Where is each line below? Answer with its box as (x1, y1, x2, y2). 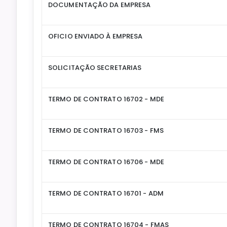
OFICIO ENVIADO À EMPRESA (48, 31, 143, 42)
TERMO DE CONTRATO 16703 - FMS (48, 126, 164, 136)
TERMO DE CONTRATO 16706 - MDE (48, 157, 164, 167)
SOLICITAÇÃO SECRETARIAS (48, 63, 142, 73)
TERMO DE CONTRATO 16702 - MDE (48, 94, 164, 104)
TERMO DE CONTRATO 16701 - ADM (48, 188, 164, 199)
